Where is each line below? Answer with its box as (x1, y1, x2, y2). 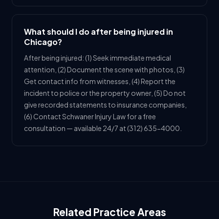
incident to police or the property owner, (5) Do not (24, 88, 186, 97)
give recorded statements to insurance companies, (24, 100, 187, 109)
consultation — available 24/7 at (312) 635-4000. (24, 124, 182, 132)
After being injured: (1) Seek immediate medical (24, 53, 171, 62)
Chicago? (24, 37, 62, 47)
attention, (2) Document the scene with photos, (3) (24, 65, 185, 74)
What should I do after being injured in (24, 26, 173, 37)
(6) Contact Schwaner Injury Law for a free (24, 112, 156, 121)
